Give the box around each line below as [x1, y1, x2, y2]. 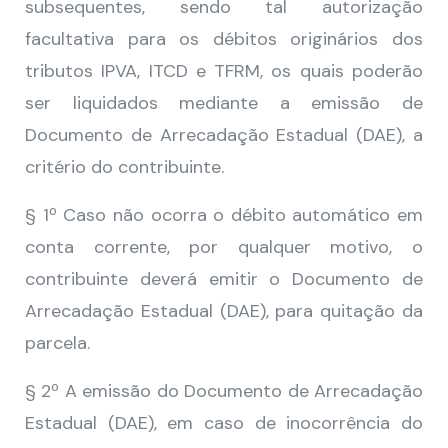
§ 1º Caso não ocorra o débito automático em [25, 203, 423, 227]
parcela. [25, 331, 90, 355]
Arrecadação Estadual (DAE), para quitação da [25, 299, 423, 323]
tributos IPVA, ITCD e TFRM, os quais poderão [25, 59, 423, 83]
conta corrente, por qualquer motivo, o [25, 235, 423, 259]
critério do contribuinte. [25, 155, 224, 179]
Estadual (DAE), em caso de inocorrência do [25, 411, 423, 435]
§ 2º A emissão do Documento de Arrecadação [25, 379, 423, 403]
